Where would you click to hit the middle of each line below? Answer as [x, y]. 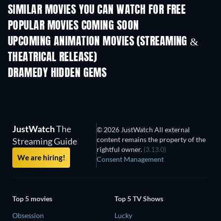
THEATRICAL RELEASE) [53, 58]
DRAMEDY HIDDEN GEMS [57, 74]
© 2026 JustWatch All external [144, 130]
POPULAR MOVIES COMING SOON [74, 26]
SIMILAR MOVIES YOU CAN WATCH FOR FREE [97, 11]
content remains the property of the [151, 140]
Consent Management [130, 159]
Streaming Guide [45, 141]
